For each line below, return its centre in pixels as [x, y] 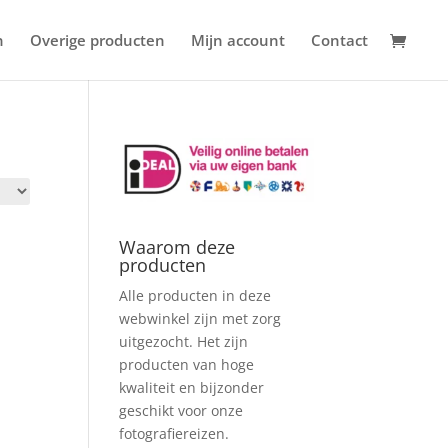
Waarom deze [177, 246]
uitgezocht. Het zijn [184, 341]
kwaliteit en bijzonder [192, 387]
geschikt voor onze [181, 410]
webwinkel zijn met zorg [200, 318]
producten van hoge [187, 364]
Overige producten [97, 40]
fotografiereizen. [174, 433]
